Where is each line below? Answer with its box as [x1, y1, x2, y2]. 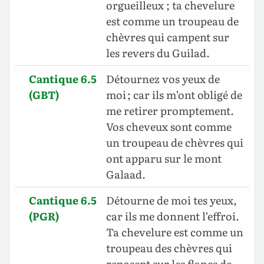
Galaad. [106, 166, 146, 183]
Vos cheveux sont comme [106, 118, 232, 135]
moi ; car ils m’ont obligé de [106, 87, 242, 103]
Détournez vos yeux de [106, 71, 220, 87]
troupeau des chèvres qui [106, 240, 232, 256]
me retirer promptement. [106, 103, 234, 119]
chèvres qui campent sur [106, 29, 229, 45]
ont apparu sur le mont [106, 150, 222, 167]
